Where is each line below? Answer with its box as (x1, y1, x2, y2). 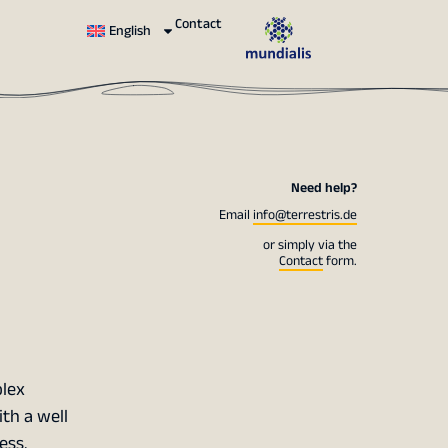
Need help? (290, 178, 357, 198)
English (109, 21, 152, 42)
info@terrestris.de (252, 205, 357, 226)
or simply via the (262, 234, 357, 255)
